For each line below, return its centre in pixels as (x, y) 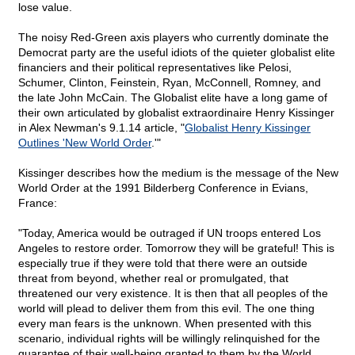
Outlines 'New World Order (85, 143)
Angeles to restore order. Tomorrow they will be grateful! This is (176, 248)
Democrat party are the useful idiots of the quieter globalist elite (177, 53)
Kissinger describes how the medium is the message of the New (178, 173)
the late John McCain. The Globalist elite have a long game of (173, 98)
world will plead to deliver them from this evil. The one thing (166, 309)
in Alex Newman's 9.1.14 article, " (101, 128)
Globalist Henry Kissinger (248, 128)
